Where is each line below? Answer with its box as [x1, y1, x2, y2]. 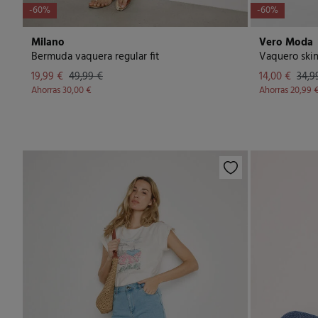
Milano [31, 34, 65, 51]
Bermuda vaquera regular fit [31, 48, 160, 65]
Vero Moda [259, 34, 313, 51]
